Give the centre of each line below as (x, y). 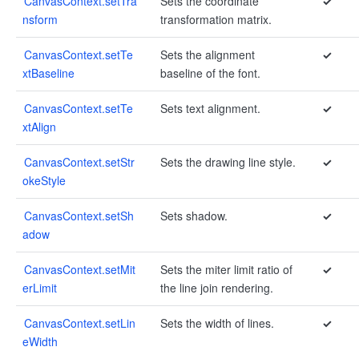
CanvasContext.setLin (80, 323)
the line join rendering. (217, 288)
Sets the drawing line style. (228, 162)
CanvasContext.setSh (79, 216)
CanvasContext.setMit (80, 269)
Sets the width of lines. (217, 323)
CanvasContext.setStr (79, 162)
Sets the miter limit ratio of (226, 269)
